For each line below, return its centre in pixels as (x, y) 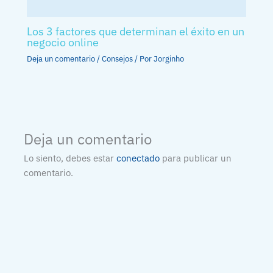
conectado (138, 158)
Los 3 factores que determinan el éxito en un (136, 31)
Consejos (118, 59)
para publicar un (196, 158)
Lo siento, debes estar (70, 158)
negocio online (63, 42)
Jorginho (169, 59)
